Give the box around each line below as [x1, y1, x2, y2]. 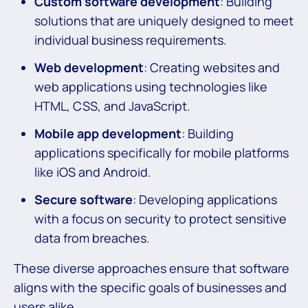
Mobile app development [34, 125, 181, 142]
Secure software [34, 191, 133, 208]
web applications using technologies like [34, 78, 267, 95]
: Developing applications [133, 191, 277, 208]
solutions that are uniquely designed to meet [34, 12, 294, 29]
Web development [34, 59, 144, 76]
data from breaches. [34, 230, 150, 246]
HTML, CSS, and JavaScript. [34, 98, 190, 114]
